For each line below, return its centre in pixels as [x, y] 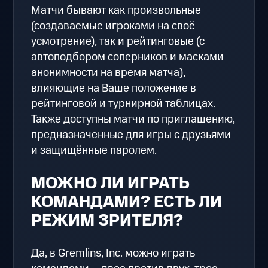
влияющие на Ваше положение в [114, 88]
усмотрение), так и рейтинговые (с [118, 41]
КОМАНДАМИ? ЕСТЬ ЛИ [127, 202]
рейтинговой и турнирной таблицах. [124, 103]
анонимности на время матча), [109, 72]
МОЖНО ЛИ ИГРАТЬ [110, 183]
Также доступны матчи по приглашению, [133, 119]
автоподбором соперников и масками [128, 57]
